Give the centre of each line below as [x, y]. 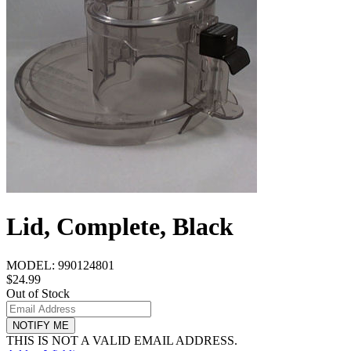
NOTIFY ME [41, 325]
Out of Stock [38, 293]
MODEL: [32, 265]
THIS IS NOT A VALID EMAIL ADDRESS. [122, 340]
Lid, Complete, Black [120, 227]
